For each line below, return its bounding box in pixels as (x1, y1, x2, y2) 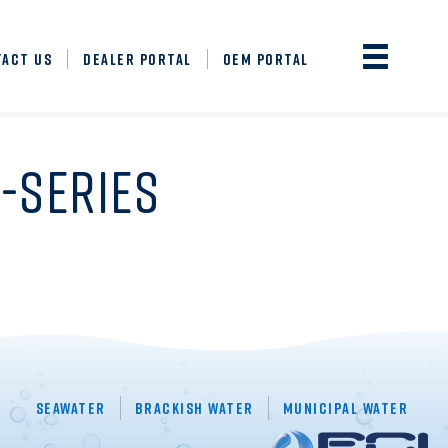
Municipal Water (282, 397, 408, 418)
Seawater (35, 397, 106, 418)
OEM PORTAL (222, 49, 309, 70)
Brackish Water (134, 397, 254, 418)
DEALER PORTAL (83, 49, 192, 70)
